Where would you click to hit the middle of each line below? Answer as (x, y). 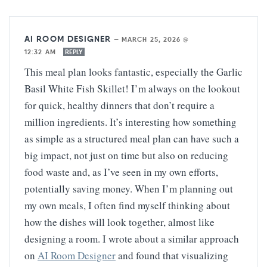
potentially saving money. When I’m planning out (129, 188)
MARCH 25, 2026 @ (155, 39)
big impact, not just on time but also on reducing (126, 155)
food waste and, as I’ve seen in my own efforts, (121, 172)
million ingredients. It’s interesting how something (131, 122)
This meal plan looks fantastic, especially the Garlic (133, 72)
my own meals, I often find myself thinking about (127, 205)
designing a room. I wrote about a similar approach (132, 238)
